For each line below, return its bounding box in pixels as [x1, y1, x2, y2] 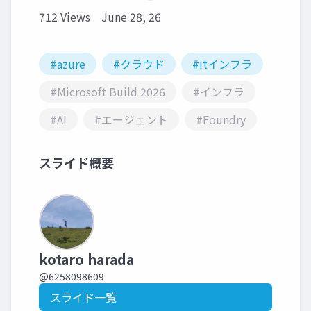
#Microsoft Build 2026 [50, 83, 165, 101]
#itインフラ [192, 56, 252, 73]
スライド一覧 [50, 289, 117, 306]
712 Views [39, 8, 90, 26]
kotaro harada [39, 249, 134, 270]
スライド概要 [39, 153, 114, 172]
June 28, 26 [101, 8, 161, 26]
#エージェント [94, 111, 168, 128]
